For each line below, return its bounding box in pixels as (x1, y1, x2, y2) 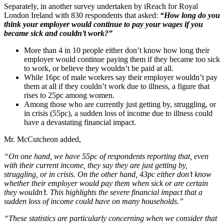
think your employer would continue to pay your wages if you (4, 20, 203, 29)
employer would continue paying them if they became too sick (24, 55, 220, 64)
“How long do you (158, 11, 220, 20)
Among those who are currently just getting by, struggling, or (24, 100, 216, 109)
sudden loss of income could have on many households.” (4, 197, 183, 206)
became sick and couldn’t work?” (4, 29, 112, 38)
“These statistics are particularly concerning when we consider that (4, 214, 217, 223)
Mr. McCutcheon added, (4, 135, 81, 144)
